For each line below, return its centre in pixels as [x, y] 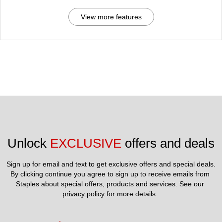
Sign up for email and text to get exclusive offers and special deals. [111, 164]
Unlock [29, 143]
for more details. [132, 194]
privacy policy [83, 194]
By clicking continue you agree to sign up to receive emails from [110, 174]
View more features [111, 17]
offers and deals [168, 143]
